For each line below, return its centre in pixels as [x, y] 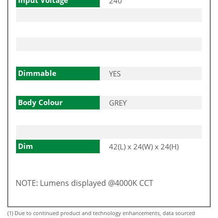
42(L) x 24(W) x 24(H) [144, 146]
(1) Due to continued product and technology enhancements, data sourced [101, 213]
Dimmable [37, 73]
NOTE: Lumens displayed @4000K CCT [84, 183]
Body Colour [40, 102]
